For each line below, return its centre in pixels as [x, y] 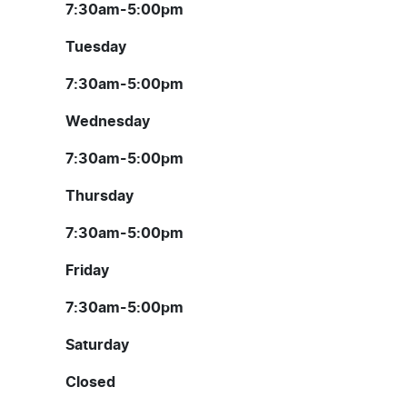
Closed [90, 383]
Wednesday [108, 122]
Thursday [99, 197]
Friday [87, 271]
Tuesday [96, 48]
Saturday [97, 346]
